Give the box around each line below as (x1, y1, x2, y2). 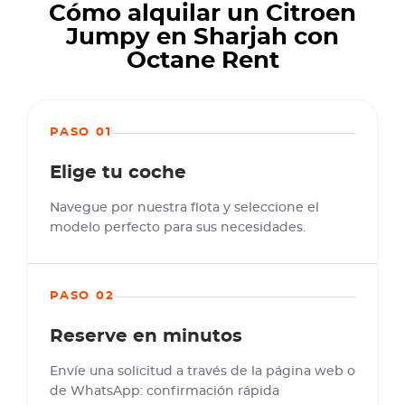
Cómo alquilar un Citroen (49, 2, 356, 25)
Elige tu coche (50, 164, 186, 182)
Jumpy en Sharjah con (66, 25, 339, 49)
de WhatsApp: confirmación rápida (50, 385, 279, 398)
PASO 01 (50, 127, 112, 138)
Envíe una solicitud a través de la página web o (50, 365, 355, 378)
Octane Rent (126, 49, 279, 72)
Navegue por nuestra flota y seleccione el (50, 202, 319, 214)
